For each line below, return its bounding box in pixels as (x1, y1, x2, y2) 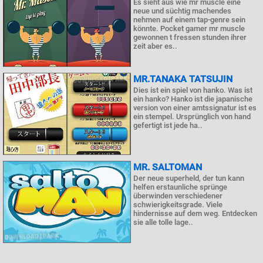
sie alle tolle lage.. (133, 218, 193, 227)
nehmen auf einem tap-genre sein (133, 15, 245, 24)
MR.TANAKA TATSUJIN (133, 73, 232, 85)
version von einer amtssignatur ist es (133, 103, 257, 112)
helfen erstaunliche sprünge (133, 183, 227, 191)
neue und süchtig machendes (133, 6, 231, 15)
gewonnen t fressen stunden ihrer (133, 33, 247, 42)
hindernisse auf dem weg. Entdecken (133, 209, 257, 218)
